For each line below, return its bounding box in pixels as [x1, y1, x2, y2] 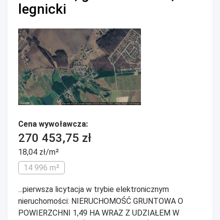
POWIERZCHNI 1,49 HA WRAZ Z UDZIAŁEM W [18, 208, 179, 218]
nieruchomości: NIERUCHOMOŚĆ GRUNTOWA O [18, 196, 183, 206]
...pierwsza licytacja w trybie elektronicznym [18, 185, 169, 194]
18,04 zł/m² [18, 147, 59, 157]
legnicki [18, 1, 66, 17]
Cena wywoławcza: [18, 119, 88, 129]
